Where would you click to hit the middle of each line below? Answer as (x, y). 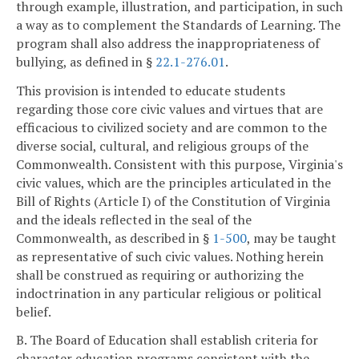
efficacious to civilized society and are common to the (171, 127)
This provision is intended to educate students (151, 90)
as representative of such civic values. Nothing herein (170, 256)
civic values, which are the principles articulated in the (173, 182)
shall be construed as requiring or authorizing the (160, 274)
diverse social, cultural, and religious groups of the (162, 145)
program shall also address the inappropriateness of (168, 43)
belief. (34, 311)
